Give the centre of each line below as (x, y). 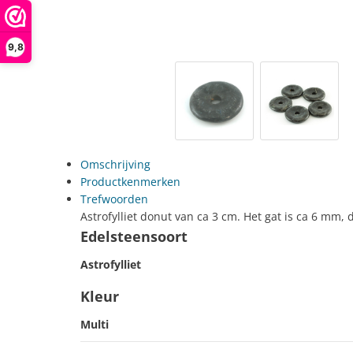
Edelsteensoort (134, 237)
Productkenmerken (130, 182)
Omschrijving (115, 165)
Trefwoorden (114, 199)
